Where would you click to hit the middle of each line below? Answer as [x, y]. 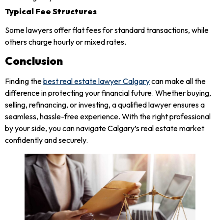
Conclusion [34, 61]
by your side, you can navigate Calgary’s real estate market [105, 128]
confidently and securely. [46, 140]
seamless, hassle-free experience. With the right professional [108, 117]
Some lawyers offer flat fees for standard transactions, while [107, 30]
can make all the [178, 81]
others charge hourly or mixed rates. [66, 42]
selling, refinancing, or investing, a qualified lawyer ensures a [105, 105]
